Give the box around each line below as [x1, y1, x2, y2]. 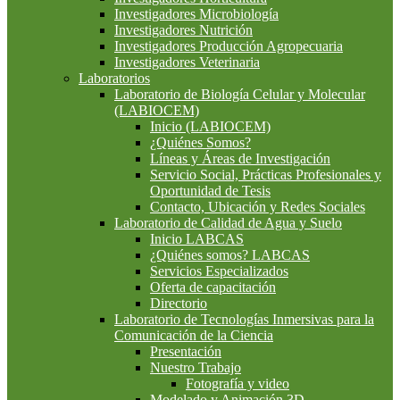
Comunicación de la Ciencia [114, 328, 273, 344]
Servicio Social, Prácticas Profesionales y [150, 167, 381, 183]
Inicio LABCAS [150, 231, 244, 247]
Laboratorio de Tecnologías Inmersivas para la [114, 312, 374, 328]
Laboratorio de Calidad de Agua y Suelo [114, 215, 342, 231]
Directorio [150, 296, 207, 312]
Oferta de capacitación [150, 279, 276, 296]
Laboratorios [79, 71, 150, 87]
